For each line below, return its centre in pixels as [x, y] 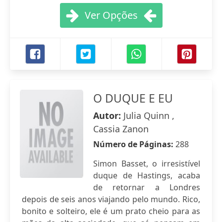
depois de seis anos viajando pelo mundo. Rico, [111, 199]
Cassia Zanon [121, 129]
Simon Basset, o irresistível [147, 164]
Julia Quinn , [149, 115]
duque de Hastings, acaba [147, 175]
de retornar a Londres [147, 187]
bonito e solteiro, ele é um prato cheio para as [111, 211]
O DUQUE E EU [133, 98]
